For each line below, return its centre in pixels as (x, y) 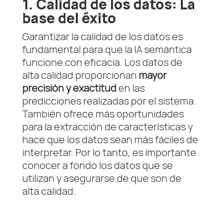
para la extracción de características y (107, 127)
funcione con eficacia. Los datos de (102, 62)
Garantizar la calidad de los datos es (102, 37)
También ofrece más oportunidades (103, 114)
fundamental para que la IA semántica (107, 50)
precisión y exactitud (69, 88)
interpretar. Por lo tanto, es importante (109, 153)
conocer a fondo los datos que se (97, 166)
